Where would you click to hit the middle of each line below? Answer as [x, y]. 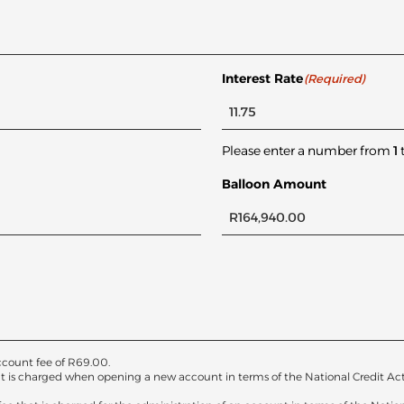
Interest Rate [262, 79]
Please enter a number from [307, 151]
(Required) [335, 79]
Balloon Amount [274, 184]
